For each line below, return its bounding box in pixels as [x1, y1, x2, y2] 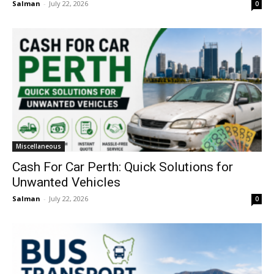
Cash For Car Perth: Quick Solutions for [12, 159, 233, 174]
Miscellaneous [16, 141, 61, 150]
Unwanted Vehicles [12, 174, 120, 190]
